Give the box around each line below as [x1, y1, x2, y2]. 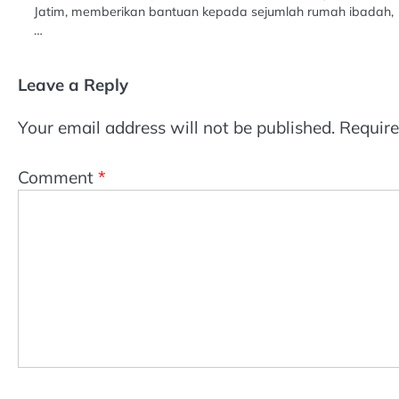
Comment [18, 167, 98, 189]
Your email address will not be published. [18, 116, 335, 138]
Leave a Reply [18, 74, 128, 96]
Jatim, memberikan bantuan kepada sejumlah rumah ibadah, [34, 4, 394, 20]
